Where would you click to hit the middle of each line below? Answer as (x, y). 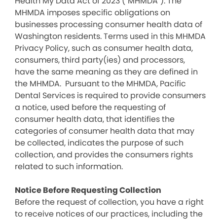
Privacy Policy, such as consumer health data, (104, 48)
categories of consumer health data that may (105, 131)
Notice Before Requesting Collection (88, 190)
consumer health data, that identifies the (95, 119)
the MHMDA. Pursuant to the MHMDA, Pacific (100, 84)
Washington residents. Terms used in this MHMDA (110, 36)
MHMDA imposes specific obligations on (92, 13)
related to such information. (69, 166)
